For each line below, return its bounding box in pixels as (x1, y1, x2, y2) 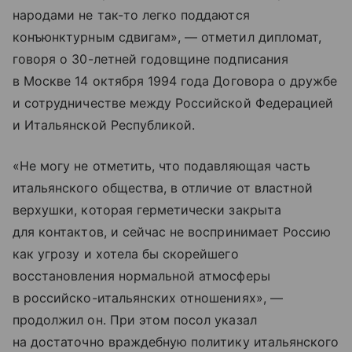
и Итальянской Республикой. (13, 116, 196, 133)
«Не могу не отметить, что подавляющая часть (13, 157, 311, 174)
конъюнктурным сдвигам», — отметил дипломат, (13, 28, 322, 45)
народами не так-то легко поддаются (13, 6, 250, 23)
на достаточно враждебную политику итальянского (13, 333, 339, 350)
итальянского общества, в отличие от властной (13, 179, 313, 196)
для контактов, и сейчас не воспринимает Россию (13, 223, 332, 240)
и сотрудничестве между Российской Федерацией (13, 94, 334, 111)
